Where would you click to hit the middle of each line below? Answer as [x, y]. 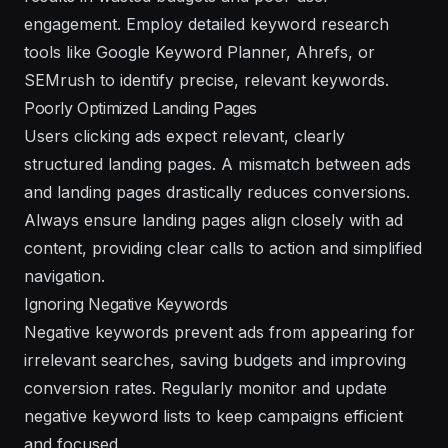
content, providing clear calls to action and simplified [223, 247]
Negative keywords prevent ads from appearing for [219, 331]
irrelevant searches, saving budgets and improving [215, 359]
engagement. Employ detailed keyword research [206, 23]
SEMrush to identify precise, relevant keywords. [206, 79]
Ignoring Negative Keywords [126, 303]
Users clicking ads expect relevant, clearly [184, 135]
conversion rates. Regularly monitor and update [205, 387]
